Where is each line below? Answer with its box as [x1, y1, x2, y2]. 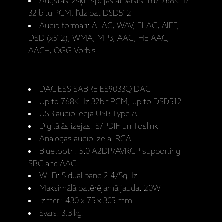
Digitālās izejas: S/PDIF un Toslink [39, 122, 159, 132]
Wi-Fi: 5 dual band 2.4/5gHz [39, 171, 138, 181]
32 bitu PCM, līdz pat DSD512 [28, 9, 132, 19]
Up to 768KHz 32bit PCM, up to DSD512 [39, 97, 182, 107]
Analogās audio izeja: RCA [39, 134, 132, 144]
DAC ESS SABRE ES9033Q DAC [39, 85, 151, 95]
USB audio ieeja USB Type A [39, 110, 138, 119]
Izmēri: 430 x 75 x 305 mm [39, 196, 133, 206]
